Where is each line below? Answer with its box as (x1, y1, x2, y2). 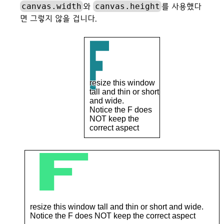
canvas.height (94, 1, 160, 11)
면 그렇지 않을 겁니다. (20, 14, 97, 23)
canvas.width (21, 1, 82, 11)
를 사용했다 (161, 2, 201, 11)
